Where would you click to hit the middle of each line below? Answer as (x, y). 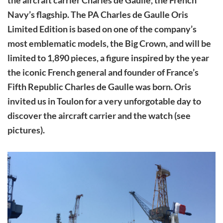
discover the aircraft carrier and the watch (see (99, 115)
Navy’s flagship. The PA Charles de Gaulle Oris (98, 14)
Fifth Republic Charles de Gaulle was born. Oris (99, 86)
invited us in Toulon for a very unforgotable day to (104, 101)
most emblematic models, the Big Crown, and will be (109, 43)
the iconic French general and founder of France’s (103, 72)
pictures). (26, 130)
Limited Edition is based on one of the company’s (102, 29)
